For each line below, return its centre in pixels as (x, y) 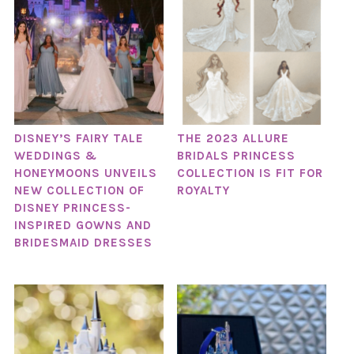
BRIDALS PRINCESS (236, 155)
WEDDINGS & (55, 155)
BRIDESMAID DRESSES (85, 242)
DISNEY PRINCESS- (72, 207)
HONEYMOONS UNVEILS (85, 173)
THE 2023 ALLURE (233, 138)
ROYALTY (203, 190)
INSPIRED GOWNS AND (83, 225)
